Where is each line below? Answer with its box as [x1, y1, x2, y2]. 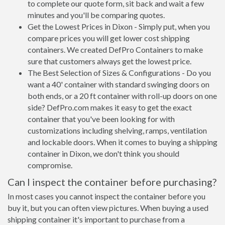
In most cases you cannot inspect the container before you [8, 191, 205, 201]
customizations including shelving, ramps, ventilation [28, 126, 207, 135]
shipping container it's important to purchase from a [8, 214, 185, 224]
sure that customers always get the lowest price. [28, 56, 191, 66]
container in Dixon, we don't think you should [28, 149, 179, 158]
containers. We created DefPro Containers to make [28, 45, 203, 54]
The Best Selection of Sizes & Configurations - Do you [28, 68, 211, 77]
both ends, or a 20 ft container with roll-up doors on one [28, 91, 217, 100]
